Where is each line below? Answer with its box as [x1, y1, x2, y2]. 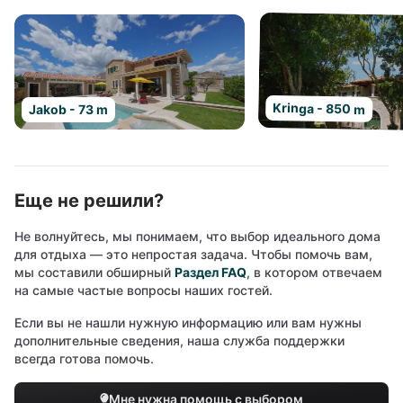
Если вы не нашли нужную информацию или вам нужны [14, 315, 362, 330]
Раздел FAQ [175, 264, 246, 280]
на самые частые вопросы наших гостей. [14, 282, 273, 298]
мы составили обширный [14, 264, 175, 280]
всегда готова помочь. [14, 351, 154, 366]
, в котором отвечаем [246, 264, 382, 280]
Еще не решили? [14, 190, 164, 211]
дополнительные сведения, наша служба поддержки [14, 333, 345, 348]
